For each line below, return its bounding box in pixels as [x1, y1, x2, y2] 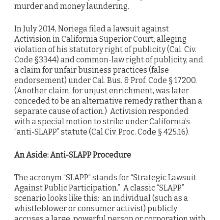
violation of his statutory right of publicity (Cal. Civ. [14, 45, 196, 55]
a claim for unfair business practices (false [14, 65, 169, 75]
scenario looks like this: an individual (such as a [14, 193, 188, 203]
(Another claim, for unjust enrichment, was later [14, 86, 189, 96]
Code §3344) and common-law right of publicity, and [14, 55, 203, 65]
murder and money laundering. [14, 1, 129, 11]
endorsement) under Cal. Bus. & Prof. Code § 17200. [14, 76, 198, 85]
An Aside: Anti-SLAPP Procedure [14, 150, 131, 160]
